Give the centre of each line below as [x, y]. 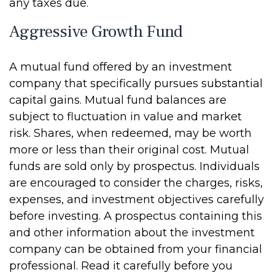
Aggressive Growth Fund [96, 32]
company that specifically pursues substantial [136, 83]
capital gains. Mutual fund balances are [118, 100]
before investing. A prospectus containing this [136, 216]
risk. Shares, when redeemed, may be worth [130, 133]
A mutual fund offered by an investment [121, 67]
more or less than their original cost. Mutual [129, 150]
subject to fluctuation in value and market [126, 117]
